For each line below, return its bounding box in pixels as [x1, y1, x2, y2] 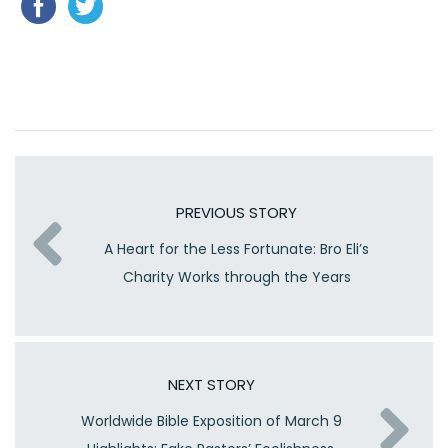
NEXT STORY [168, 374, 255, 396]
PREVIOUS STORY [176, 202, 297, 224]
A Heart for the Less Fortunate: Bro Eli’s [104, 239, 369, 260]
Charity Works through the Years [122, 267, 351, 288]
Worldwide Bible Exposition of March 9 [81, 411, 342, 432]
